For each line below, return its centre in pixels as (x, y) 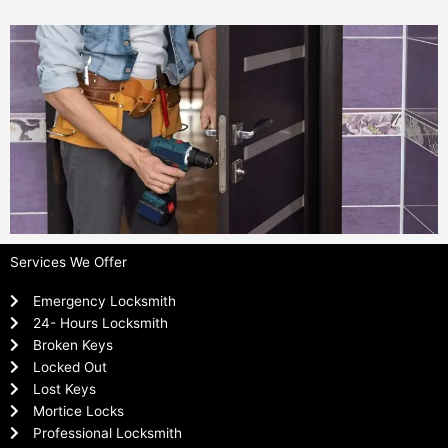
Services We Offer (68, 261)
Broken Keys (72, 344)
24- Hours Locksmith (100, 322)
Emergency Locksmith (104, 300)
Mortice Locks (78, 410)
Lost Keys (64, 388)
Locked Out (69, 366)
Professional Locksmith (107, 432)
